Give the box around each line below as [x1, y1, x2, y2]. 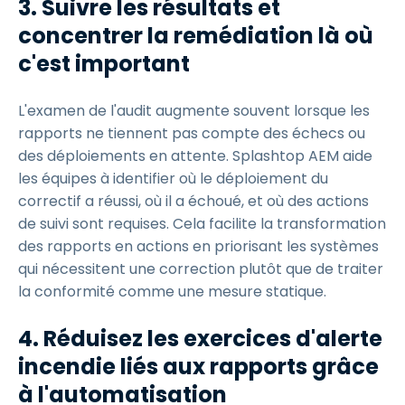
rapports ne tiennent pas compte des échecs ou [18, 123, 365, 144]
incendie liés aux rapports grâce [18, 352, 379, 381]
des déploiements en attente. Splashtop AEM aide [18, 146, 372, 166]
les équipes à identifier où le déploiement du [18, 168, 328, 189]
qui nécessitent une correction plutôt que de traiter [18, 259, 383, 279]
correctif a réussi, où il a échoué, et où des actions [18, 191, 369, 212]
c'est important [18, 49, 190, 79]
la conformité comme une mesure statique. [18, 281, 326, 302]
